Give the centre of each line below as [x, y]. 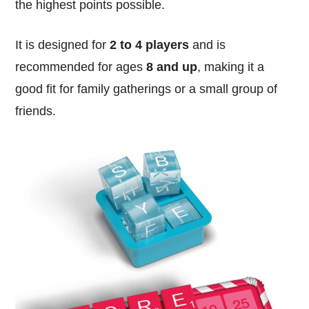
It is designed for [61, 45]
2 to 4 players [148, 45]
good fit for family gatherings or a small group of [147, 89]
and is [208, 45]
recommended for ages [81, 67]
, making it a [231, 67]
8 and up [172, 67]
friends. [36, 111]
